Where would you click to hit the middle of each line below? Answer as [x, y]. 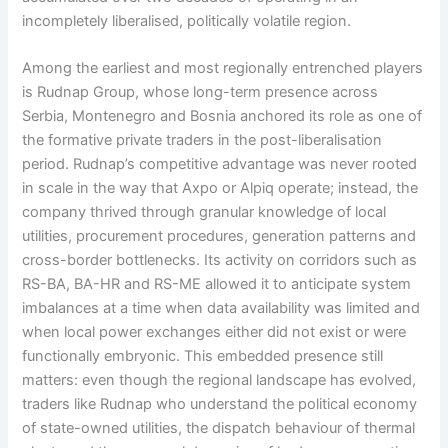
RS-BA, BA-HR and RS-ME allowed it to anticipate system [217, 283]
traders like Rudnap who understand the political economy [220, 403]
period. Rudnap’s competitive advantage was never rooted [220, 163]
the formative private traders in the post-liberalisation [202, 139]
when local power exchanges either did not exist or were [214, 331]
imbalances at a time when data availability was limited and [221, 307]
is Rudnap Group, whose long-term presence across [200, 91]
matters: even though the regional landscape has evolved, [219, 379]
